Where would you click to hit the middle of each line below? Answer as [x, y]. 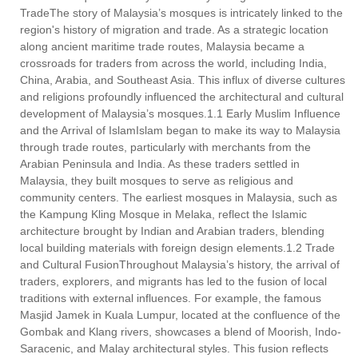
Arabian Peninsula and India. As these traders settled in [160, 163]
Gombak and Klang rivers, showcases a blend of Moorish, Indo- [181, 331]
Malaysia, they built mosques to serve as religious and [157, 180]
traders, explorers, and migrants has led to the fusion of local [173, 281]
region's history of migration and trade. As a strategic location [174, 29]
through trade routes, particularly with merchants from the [165, 147]
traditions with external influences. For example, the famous [171, 298]
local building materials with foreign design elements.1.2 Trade [177, 247]
